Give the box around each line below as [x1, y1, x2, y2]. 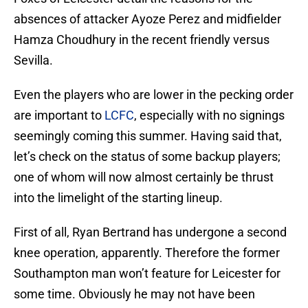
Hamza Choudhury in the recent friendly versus [14, 32, 269, 47]
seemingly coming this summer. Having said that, [14, 129, 282, 144]
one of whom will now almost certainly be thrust [14, 170, 274, 185]
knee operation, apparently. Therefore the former [14, 245, 280, 261]
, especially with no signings [134, 108, 285, 123]
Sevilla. [14, 53, 53, 68]
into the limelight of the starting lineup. [14, 190, 223, 206]
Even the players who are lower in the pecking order [14, 87, 294, 102]
